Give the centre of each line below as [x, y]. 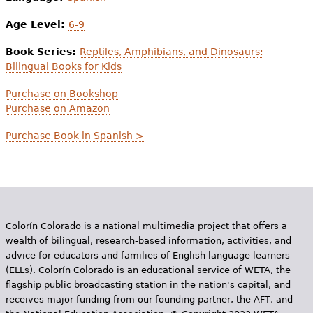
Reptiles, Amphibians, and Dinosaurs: [171, 51]
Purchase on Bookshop [61, 93]
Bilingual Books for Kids [63, 66]
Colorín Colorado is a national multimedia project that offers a [146, 226]
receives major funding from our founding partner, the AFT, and [149, 299]
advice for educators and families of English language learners [147, 255]
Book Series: [42, 51]
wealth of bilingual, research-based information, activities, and [148, 240]
